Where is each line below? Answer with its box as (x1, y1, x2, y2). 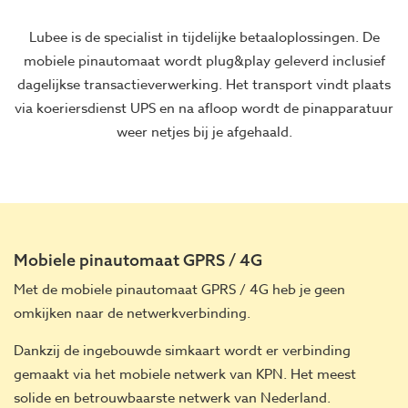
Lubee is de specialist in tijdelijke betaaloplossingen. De (28, 26, 380, 47)
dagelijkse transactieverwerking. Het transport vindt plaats (17, 74, 391, 95)
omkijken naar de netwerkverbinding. (14, 303, 250, 324)
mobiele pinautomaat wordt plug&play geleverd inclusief (23, 50, 385, 71)
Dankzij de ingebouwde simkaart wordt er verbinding (14, 341, 351, 362)
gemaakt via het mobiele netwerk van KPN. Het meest (14, 364, 356, 385)
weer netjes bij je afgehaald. (116, 121, 292, 142)
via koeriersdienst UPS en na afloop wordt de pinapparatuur (15, 97, 393, 118)
